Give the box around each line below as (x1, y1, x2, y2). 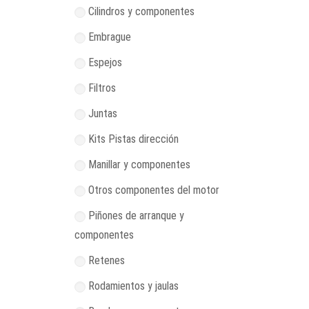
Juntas (88, 107, 117, 120)
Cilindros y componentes (88, 5, 195, 18)
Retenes (88, 254, 125, 267)
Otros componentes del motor (88, 183, 219, 197)
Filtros (88, 81, 116, 94)
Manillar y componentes (88, 158, 190, 171)
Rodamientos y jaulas (88, 279, 179, 292)
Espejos (88, 56, 122, 69)
